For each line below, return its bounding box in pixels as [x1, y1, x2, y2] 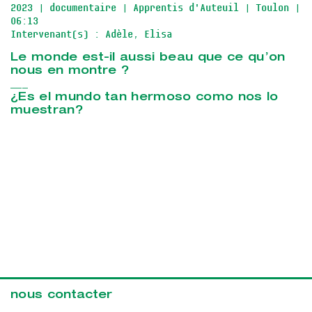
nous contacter [10, 290, 113, 302]
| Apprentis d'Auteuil [122, 2, 239, 15]
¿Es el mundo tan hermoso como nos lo [10, 93, 279, 104]
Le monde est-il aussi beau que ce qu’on [10, 53, 286, 65]
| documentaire [38, 2, 116, 15]
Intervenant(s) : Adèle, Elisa [10, 29, 172, 41]
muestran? [10, 106, 83, 118]
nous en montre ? [10, 66, 130, 78]
